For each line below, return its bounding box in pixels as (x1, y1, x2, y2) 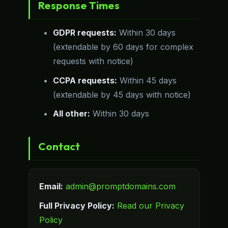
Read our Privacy (117, 200, 184, 211)
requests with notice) (53, 55, 133, 66)
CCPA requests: (53, 75, 117, 85)
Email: (39, 181, 63, 192)
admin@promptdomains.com (66, 181, 176, 192)
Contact (38, 139, 80, 153)
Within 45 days (117, 75, 177, 85)
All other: (53, 108, 90, 119)
